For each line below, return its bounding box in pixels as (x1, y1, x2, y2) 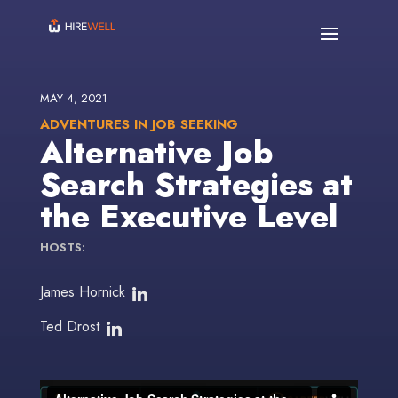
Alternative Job (39, 129, 274, 176)
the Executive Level (39, 193, 338, 240)
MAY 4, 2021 (39, 90, 107, 107)
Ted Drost (39, 316, 99, 338)
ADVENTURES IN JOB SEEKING (39, 115, 238, 134)
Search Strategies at (39, 161, 353, 208)
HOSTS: (39, 239, 85, 256)
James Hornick (39, 282, 125, 303)
